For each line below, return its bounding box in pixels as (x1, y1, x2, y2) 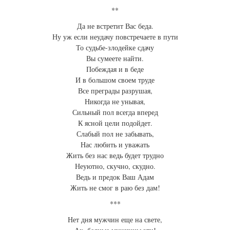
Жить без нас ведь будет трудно (66, 150, 164, 161)
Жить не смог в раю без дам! (70, 183, 160, 193)
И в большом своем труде (75, 75, 155, 85)
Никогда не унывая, (85, 97, 145, 107)
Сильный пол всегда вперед (72, 107, 158, 118)
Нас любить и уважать (81, 140, 149, 150)
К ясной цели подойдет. (78, 118, 152, 128)
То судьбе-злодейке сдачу (76, 43, 154, 53)
